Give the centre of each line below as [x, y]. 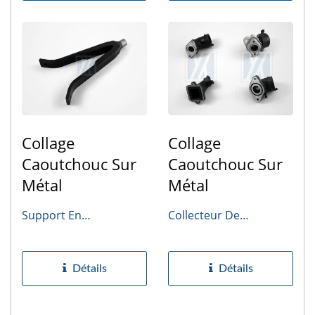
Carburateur [201, 235]
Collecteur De [204, 216]
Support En [52, 216]
